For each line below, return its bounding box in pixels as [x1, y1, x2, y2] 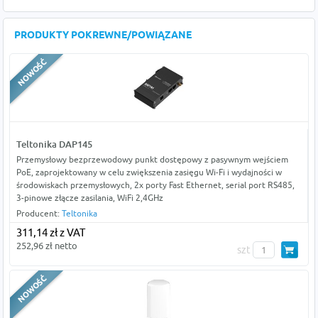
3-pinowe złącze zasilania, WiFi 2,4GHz [16, 192, 163, 204]
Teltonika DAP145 [16, 138, 92, 150]
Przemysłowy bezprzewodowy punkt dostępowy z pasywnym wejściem [16, 154, 288, 165]
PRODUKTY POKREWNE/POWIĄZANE [14, 29, 192, 43]
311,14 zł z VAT [16, 226, 85, 239]
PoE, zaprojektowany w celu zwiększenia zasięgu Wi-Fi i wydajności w [16, 167, 282, 178]
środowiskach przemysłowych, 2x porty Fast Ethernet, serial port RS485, [16, 180, 295, 191]
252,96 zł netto [16, 240, 77, 252]
